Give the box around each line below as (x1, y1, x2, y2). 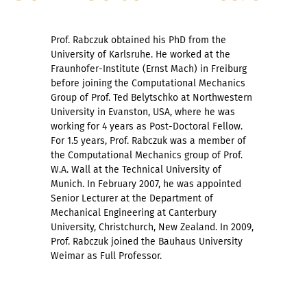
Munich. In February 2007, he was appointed (51, 177, 241, 190)
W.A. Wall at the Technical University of (51, 163, 221, 175)
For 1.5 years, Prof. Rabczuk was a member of (51, 134, 246, 147)
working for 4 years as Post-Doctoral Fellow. (51, 120, 243, 132)
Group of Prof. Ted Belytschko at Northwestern (51, 91, 252, 103)
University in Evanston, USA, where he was (51, 106, 235, 118)
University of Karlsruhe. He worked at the (51, 48, 230, 60)
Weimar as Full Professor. (51, 249, 162, 262)
